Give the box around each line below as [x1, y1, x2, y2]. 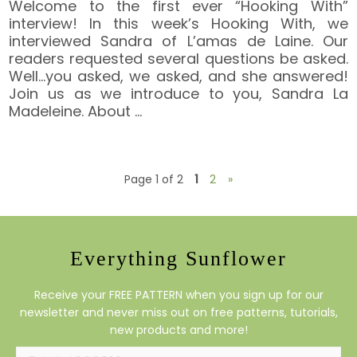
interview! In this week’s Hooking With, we [9, 13, 348, 33]
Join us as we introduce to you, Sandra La [9, 83, 348, 104]
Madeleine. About [9, 100, 135, 121]
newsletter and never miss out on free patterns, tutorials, [19, 304, 338, 320]
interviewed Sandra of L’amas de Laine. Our [9, 30, 348, 51]
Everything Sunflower [70, 246, 287, 270]
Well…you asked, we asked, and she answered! [9, 65, 348, 86]
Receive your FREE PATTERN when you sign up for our [33, 286, 324, 303]
